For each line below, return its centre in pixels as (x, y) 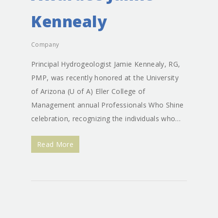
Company (45, 45)
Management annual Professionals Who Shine (108, 105)
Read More (55, 144)
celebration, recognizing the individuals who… (106, 118)
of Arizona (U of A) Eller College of (88, 91)
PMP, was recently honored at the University (105, 78)
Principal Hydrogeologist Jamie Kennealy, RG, (106, 64)
